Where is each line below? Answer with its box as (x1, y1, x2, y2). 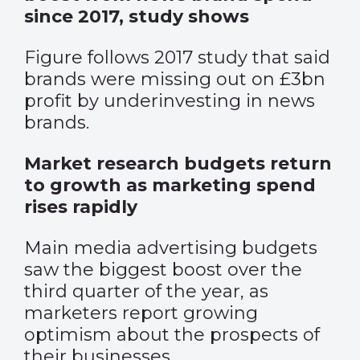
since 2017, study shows (24, 6, 249, 27)
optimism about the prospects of (24, 324, 320, 346)
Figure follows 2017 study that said (24, 47, 330, 68)
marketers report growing (24, 302, 258, 324)
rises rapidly (24, 196, 137, 218)
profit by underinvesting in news (24, 90, 315, 112)
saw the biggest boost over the (24, 259, 302, 280)
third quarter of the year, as (24, 280, 268, 302)
